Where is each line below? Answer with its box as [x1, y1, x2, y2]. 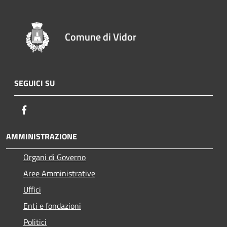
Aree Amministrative [23, 167, 95, 179]
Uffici [23, 183, 41, 196]
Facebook [30, 103, 61, 116]
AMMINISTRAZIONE [6, 130, 77, 142]
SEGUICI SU [14, 77, 55, 89]
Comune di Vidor [65, 28, 137, 45]
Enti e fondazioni [23, 199, 81, 212]
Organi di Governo [23, 150, 86, 163]
